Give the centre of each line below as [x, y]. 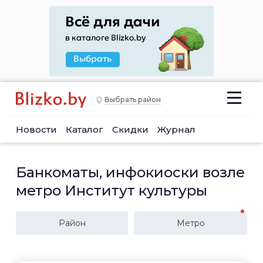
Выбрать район [133, 100]
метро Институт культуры [112, 190]
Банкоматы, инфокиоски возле [130, 172]
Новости [36, 129]
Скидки [130, 129]
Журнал [176, 129]
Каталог [85, 129]
